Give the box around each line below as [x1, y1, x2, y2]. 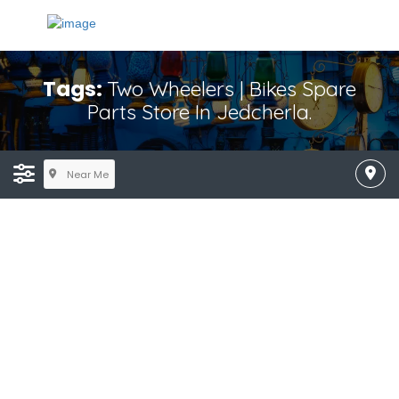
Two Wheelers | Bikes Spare [107, 76, 356, 102]
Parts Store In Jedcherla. [87, 99, 312, 125]
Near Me [66, 167, 109, 182]
